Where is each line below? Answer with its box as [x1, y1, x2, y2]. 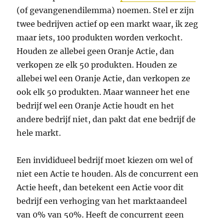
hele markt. [17, 128, 61, 138]
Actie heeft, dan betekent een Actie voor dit [17, 182, 184, 193]
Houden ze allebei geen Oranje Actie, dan [17, 46, 175, 56]
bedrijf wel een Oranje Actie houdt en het [17, 101, 175, 111]
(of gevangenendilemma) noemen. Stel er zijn [17, 5, 195, 16]
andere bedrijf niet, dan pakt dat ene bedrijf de [17, 114, 196, 125]
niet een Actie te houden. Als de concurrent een [17, 169, 199, 179]
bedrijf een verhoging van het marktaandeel [17, 196, 187, 206]
